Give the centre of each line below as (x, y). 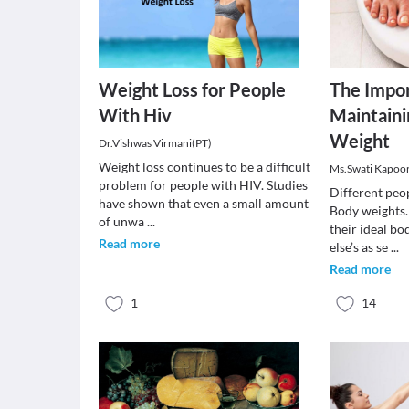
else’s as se (361, 247)
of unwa (123, 221)
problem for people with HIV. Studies (203, 185)
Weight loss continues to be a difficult (204, 167)
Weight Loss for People (192, 89)
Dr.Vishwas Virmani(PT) (155, 143)
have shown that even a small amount (204, 203)
